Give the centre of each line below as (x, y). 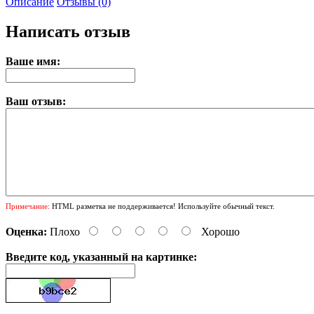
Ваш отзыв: (36, 101)
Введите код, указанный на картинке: (101, 257)
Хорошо (220, 231)
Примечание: (28, 206)
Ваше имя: (33, 61)
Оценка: (26, 231)
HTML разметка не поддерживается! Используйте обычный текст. (162, 206)
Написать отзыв (68, 31)
